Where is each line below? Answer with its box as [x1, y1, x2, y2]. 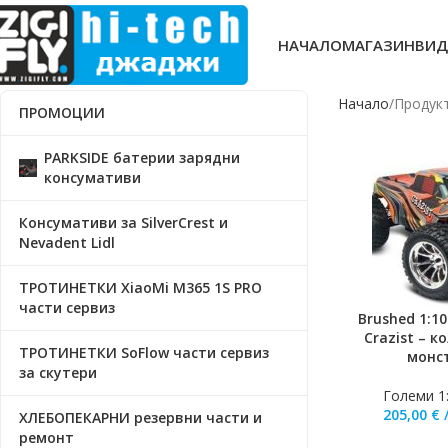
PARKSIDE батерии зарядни [44, 148, 240, 167]
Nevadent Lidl [19, 233, 115, 252]
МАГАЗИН [342, 35, 416, 55]
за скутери [19, 363, 97, 382]
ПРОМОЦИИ [19, 103, 105, 122]
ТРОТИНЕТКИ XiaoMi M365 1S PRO [19, 278, 262, 297]
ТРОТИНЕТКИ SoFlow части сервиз [19, 343, 269, 362]
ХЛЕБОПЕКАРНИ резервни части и [19, 408, 262, 427]
